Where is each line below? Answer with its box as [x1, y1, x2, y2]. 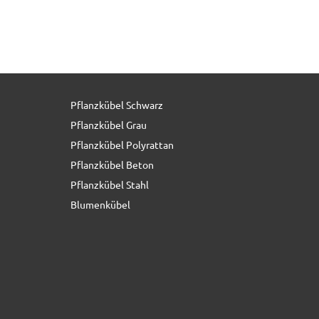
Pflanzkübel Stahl [70, 178, 149, 192]
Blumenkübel [70, 198, 130, 211]
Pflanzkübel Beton [70, 158, 154, 172]
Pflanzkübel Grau [70, 118, 147, 132]
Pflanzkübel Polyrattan [70, 138, 174, 152]
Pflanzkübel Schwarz [70, 98, 163, 112]
